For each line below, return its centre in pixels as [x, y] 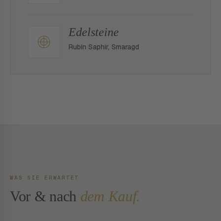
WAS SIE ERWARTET [45, 178]
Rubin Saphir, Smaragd [104, 47]
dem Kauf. [110, 196]
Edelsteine [94, 32]
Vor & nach [45, 196]
